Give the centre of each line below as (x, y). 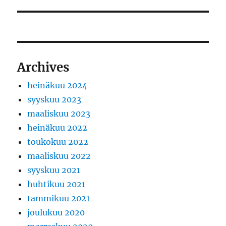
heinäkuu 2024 (58, 86)
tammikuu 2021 (59, 199)
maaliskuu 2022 (59, 156)
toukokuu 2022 (58, 142)
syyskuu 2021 (54, 170)
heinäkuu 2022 (58, 128)
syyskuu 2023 (54, 100)
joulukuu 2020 (56, 213)
